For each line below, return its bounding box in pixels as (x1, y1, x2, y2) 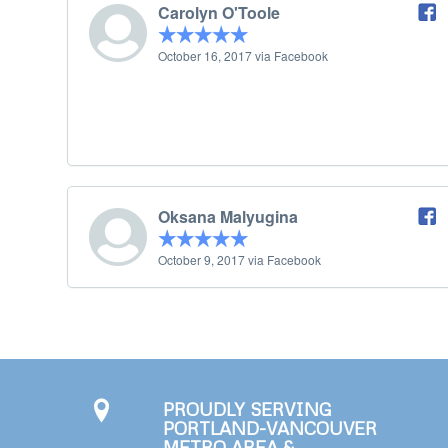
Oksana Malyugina (158, 205, 298, 229)
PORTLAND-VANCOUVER (163, 417, 377, 440)
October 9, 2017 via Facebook (158, 251, 321, 269)
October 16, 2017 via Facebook (158, 47, 328, 65)
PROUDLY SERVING (163, 398, 332, 421)
